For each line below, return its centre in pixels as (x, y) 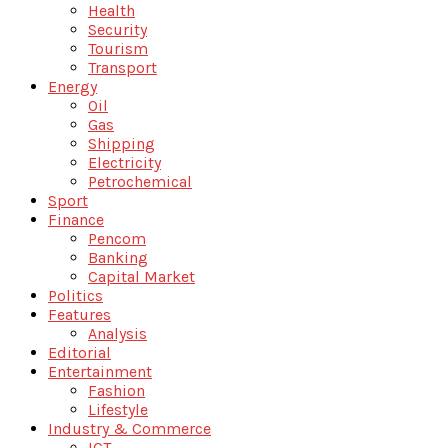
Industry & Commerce (129, 428)
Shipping (121, 143)
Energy (72, 86)
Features (79, 314)
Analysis (117, 333)
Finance (76, 219)
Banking (118, 257)
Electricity (124, 162)
